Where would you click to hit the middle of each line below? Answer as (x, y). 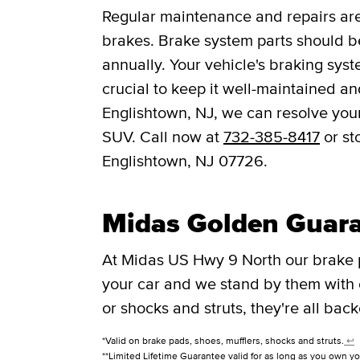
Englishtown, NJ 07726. (185, 161)
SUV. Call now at (163, 137)
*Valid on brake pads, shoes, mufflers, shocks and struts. (223, 341)
